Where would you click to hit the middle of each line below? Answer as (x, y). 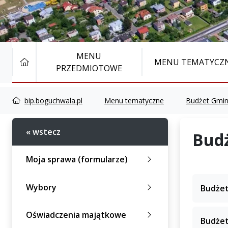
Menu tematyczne (134, 100)
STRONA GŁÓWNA (54, 61)
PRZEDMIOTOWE (89, 68)
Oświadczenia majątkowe (76, 215)
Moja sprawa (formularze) (77, 160)
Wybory (41, 187)
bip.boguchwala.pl (53, 100)
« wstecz (43, 132)
